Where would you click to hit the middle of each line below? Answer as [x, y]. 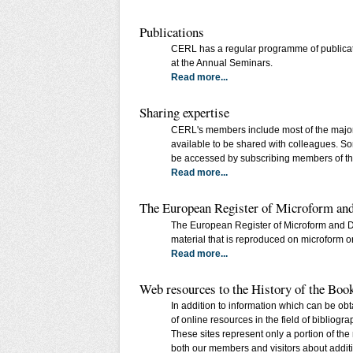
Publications [172, 32]
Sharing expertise [184, 113]
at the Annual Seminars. [222, 63]
